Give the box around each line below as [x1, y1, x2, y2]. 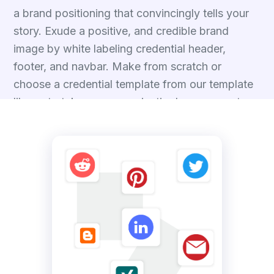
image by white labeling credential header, [13, 42, 226, 55]
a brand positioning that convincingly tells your [13, 7, 249, 20]
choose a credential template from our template [13, 78, 253, 91]
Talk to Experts [13, 141, 84, 152]
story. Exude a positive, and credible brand [13, 24, 229, 37]
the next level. [13, 113, 83, 126]
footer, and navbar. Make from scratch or [13, 60, 221, 73]
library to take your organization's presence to [13, 95, 247, 108]
